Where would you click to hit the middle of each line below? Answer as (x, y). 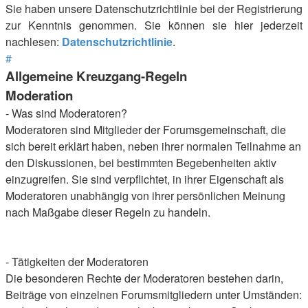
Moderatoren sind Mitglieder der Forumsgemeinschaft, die (146, 130)
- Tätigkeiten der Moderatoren (77, 262)
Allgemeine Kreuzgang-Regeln (96, 76)
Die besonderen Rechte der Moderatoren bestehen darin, (144, 278)
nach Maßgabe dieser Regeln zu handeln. (108, 212)
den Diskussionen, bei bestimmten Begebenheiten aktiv (141, 163)
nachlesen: (34, 42)
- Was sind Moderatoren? (66, 113)
